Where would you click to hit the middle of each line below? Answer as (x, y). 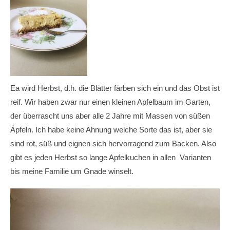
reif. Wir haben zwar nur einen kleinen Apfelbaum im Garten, (110, 102)
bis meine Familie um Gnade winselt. (72, 171)
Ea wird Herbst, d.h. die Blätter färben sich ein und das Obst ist (115, 88)
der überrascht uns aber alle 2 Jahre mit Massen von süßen (110, 116)
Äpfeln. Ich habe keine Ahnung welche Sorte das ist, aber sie (111, 129)
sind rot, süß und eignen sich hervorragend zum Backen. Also (113, 143)
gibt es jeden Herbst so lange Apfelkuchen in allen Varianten (111, 157)
